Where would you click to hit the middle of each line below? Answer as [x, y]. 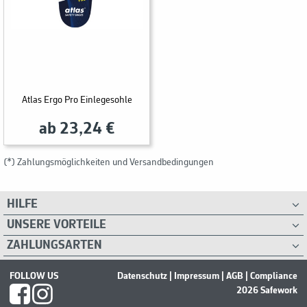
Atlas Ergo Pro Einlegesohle [77, 101]
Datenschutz [142, 277]
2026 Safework [267, 291]
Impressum [197, 277]
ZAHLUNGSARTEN [54, 246]
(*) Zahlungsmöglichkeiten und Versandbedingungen [109, 163]
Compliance [274, 277]
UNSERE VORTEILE [57, 225]
